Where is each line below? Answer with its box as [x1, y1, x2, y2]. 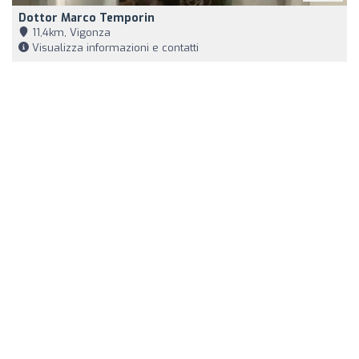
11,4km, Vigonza [29, 25, 111, 39]
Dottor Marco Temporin [18, 10, 155, 26]
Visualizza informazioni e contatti [29, 40, 199, 54]
